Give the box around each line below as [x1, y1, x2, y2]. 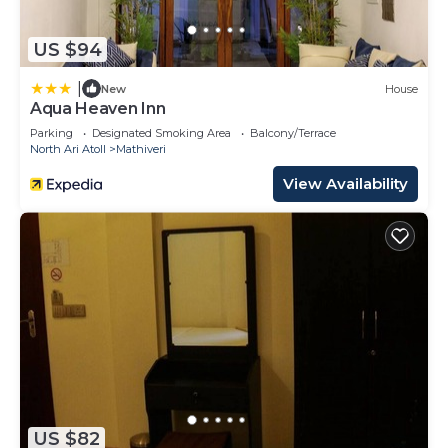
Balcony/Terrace [250, 126, 336, 141]
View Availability [283, 174, 408, 194]
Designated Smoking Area [92, 126, 231, 141]
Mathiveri [116, 142, 166, 157]
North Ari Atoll [30, 142, 106, 157]
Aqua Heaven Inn [30, 99, 166, 119]
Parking [30, 126, 73, 141]
